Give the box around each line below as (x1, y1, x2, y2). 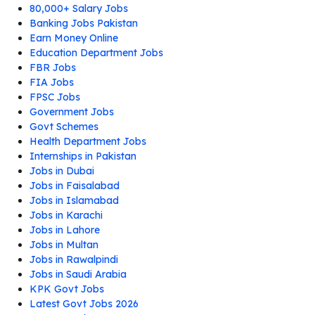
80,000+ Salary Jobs (30, 2, 128, 15)
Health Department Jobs (30, 135, 146, 148)
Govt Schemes (30, 120, 98, 133)
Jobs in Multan (30, 238, 98, 251)
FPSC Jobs (30, 91, 80, 103)
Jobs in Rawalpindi (30, 253, 118, 266)
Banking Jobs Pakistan (30, 17, 138, 30)
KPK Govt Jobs (30, 283, 104, 295)
